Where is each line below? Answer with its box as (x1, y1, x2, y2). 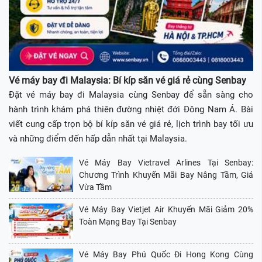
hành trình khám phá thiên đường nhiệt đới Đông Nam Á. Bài (9, 104, 253, 115)
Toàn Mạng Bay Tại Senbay (79, 217, 177, 227)
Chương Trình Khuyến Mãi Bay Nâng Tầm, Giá (79, 170, 253, 180)
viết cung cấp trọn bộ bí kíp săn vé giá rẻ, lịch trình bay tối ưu (9, 119, 253, 130)
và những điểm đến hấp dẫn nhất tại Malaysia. (9, 133, 187, 144)
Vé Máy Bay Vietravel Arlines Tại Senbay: (79, 158, 253, 168)
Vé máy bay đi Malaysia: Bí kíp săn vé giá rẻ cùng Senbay (9, 75, 246, 87)
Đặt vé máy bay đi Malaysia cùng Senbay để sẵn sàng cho (9, 89, 253, 101)
